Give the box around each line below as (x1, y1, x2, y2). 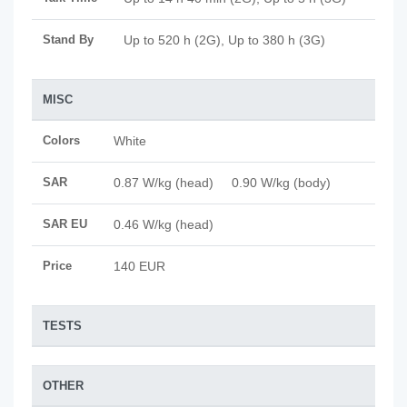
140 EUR (114, 259, 165, 273)
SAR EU (43, 217, 87, 231)
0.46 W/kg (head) (114, 217, 228, 232)
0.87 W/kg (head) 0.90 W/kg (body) (114, 175, 345, 190)
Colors (43, 134, 80, 147)
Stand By (43, 33, 94, 46)
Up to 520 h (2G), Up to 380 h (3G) (124, 33, 325, 47)
